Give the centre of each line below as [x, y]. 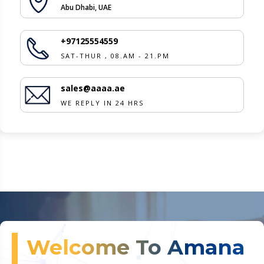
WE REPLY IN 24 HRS [102, 103]
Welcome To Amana [136, 247]
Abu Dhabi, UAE [86, 7]
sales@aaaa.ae [93, 88]
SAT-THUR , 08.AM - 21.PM [115, 55]
